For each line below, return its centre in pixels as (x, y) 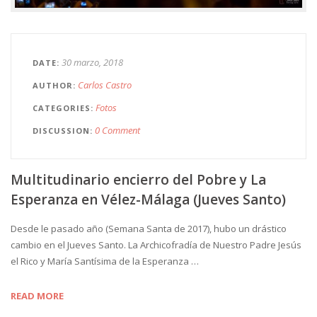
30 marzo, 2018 (92, 62)
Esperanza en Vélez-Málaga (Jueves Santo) (148, 199)
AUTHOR (53, 85)
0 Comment (117, 130)
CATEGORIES (62, 108)
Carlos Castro (105, 85)
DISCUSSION (61, 130)
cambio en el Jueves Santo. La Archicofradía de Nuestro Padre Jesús (156, 244)
